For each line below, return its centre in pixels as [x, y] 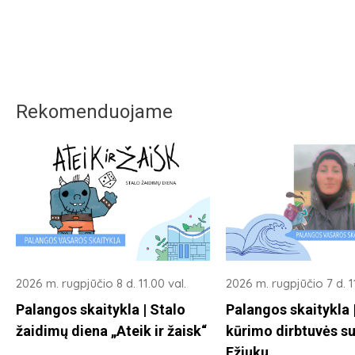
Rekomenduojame [94, 112]
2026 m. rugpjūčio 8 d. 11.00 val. [101, 283]
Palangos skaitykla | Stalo [101, 309]
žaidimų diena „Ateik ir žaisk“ [111, 330]
